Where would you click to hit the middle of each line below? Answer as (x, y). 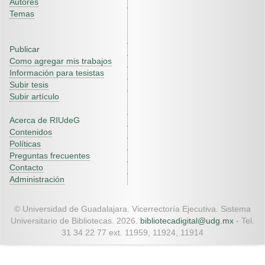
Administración (37, 179)
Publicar (25, 49)
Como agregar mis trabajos (61, 61)
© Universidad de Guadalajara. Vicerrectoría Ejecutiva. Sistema (132, 209)
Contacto (26, 167)
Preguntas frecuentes (50, 156)
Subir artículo (34, 96)
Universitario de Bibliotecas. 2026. (75, 221)
